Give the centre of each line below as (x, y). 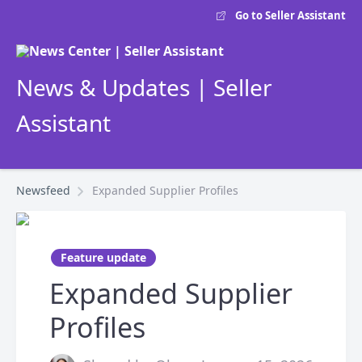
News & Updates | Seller (144, 87)
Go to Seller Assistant (290, 16)
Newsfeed (43, 190)
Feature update (103, 257)
